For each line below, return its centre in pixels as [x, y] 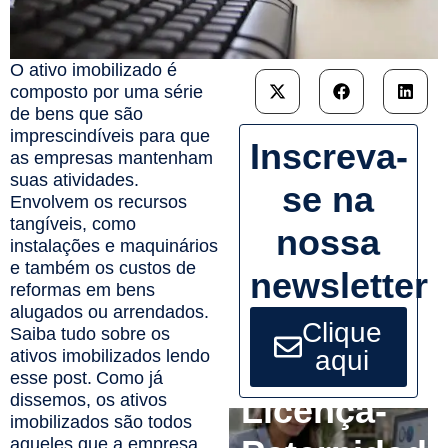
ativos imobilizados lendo [110, 355]
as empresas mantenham [111, 157]
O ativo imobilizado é [93, 69]
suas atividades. [74, 179]
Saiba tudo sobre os [90, 333]
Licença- [313, 411]
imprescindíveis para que [110, 135]
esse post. [51, 377]
